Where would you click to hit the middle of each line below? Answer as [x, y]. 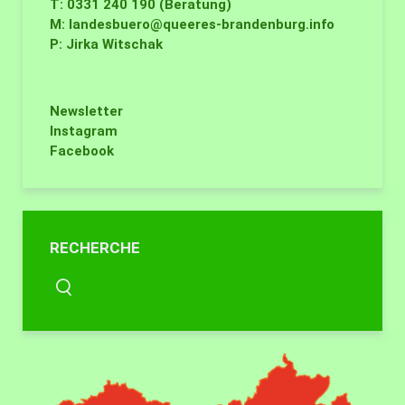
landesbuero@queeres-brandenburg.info [202, 25]
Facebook [82, 151]
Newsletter [86, 112]
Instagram [84, 132]
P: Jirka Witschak [106, 45]
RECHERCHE [95, 248]
